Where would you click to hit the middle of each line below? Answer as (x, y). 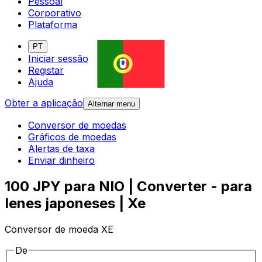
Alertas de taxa (61, 149)
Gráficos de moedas (72, 137)
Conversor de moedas (77, 125)
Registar (46, 70)
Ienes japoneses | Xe (75, 204)
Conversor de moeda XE (59, 230)
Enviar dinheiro (61, 161)
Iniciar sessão (58, 59)
